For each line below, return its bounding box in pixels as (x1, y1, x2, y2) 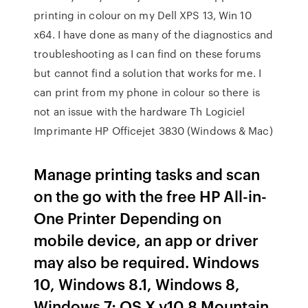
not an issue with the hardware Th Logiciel (34, 104, 245, 119)
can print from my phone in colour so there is (34, 85, 260, 100)
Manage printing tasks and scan (34, 163, 261, 184)
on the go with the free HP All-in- (34, 185, 267, 206)
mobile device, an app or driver (34, 229, 259, 250)
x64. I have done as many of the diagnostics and (34, 27, 273, 42)
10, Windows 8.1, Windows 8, (34, 273, 241, 294)
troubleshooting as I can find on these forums (34, 46, 261, 61)
